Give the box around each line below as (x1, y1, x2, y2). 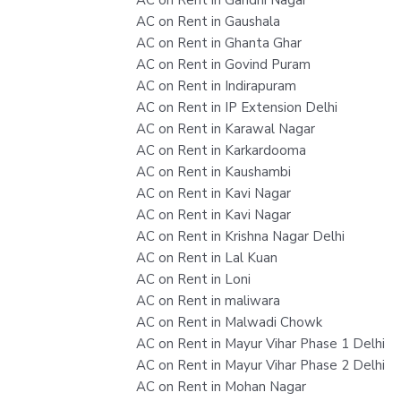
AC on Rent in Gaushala (136, 12, 280, 30)
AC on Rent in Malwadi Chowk (136, 312, 322, 331)
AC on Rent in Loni (136, 269, 251, 288)
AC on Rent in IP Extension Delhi (136, 98, 337, 116)
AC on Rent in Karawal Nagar (136, 119, 315, 138)
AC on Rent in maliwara (136, 291, 280, 310)
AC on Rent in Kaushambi (136, 162, 291, 181)
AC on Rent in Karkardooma (136, 141, 306, 159)
